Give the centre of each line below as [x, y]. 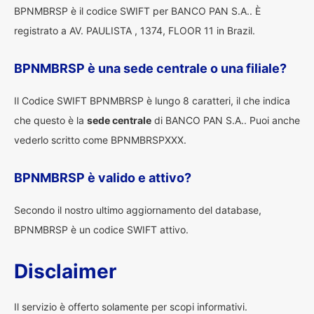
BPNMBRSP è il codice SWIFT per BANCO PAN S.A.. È [137, 11]
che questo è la [50, 120]
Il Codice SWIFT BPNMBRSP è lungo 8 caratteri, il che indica [152, 101]
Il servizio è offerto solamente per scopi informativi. [131, 307]
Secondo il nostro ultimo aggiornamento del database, [138, 210]
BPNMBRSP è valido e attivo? [103, 178]
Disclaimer [65, 271]
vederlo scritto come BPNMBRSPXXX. [100, 140]
